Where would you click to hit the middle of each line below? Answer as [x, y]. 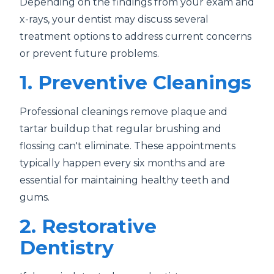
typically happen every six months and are [122, 163]
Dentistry [67, 248]
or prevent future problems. [89, 54]
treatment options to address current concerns [135, 36]
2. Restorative [88, 226]
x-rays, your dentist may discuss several [114, 19]
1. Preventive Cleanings [135, 83]
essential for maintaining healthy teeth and [125, 180]
